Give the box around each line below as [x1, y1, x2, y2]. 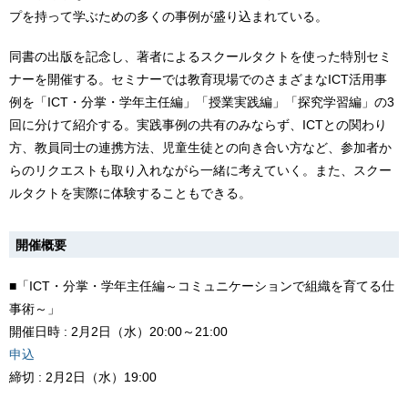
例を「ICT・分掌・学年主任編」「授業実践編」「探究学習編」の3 [9, 94, 394, 109]
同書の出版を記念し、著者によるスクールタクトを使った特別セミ [9, 48, 392, 64]
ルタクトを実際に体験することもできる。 [9, 185, 251, 200]
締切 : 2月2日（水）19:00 [9, 369, 157, 384]
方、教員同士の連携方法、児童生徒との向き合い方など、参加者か [9, 139, 392, 155]
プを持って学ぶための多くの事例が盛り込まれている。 [9, 9, 328, 25]
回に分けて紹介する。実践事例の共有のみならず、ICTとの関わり [9, 117, 387, 132]
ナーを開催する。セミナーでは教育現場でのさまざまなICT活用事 [9, 71, 387, 87]
